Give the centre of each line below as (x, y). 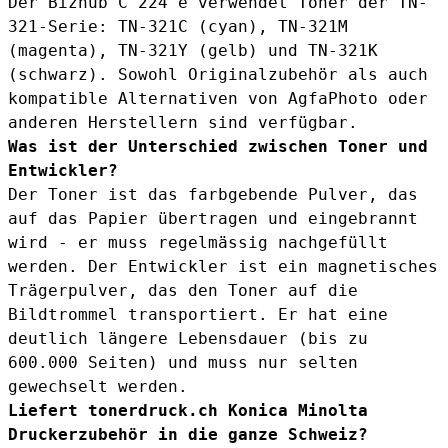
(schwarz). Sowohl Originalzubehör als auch (218, 75)
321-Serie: (63, 27)
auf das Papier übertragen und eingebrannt (213, 219)
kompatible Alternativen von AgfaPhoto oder (218, 99)
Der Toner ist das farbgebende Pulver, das (213, 195)
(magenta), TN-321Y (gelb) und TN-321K (193, 51)
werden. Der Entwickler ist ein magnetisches (223, 267)
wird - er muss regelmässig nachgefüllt (198, 243)
